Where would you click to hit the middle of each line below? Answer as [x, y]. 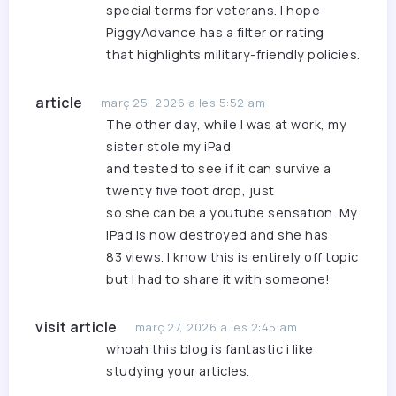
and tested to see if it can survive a [219, 169]
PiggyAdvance [151, 33]
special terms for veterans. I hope [213, 11]
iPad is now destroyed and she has [217, 235]
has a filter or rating [260, 33]
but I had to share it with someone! [218, 279]
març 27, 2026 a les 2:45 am [216, 327]
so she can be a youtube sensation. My [232, 213]
